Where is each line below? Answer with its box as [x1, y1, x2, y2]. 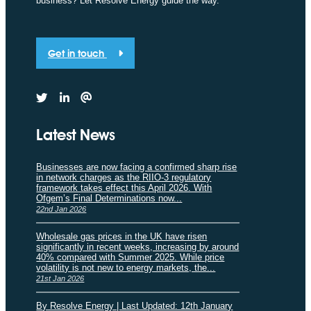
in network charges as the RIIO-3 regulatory [36, 171, 212, 183]
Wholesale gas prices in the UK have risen [36, 230, 208, 242]
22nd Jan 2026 [36, 204, 87, 213]
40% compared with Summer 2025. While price [36, 251, 225, 262]
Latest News [36, 126, 115, 144]
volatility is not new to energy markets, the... [36, 262, 216, 273]
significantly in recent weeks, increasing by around [36, 241, 239, 252]
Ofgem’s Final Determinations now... [36, 192, 183, 203]
